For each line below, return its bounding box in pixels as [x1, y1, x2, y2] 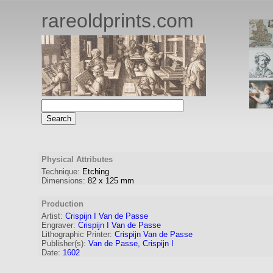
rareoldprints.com [41, 10, 194, 32]
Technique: [41, 167, 80, 176]
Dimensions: [41, 176, 85, 185]
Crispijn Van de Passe [115, 230, 193, 239]
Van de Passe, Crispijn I [88, 239, 174, 248]
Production [41, 199, 83, 208]
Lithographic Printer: [41, 230, 112, 239]
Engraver [41, 221, 73, 230]
